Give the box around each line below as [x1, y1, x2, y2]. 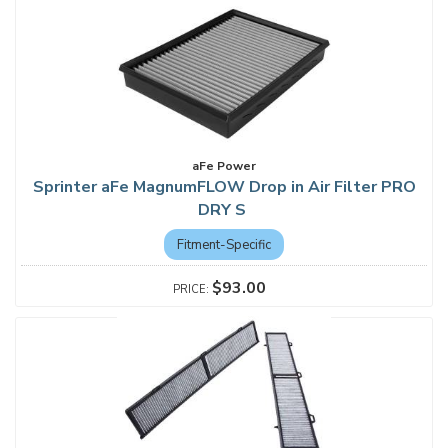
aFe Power [192, 158, 256, 174]
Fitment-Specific [177, 235, 271, 253]
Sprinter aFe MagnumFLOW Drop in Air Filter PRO [32, 176, 416, 198]
